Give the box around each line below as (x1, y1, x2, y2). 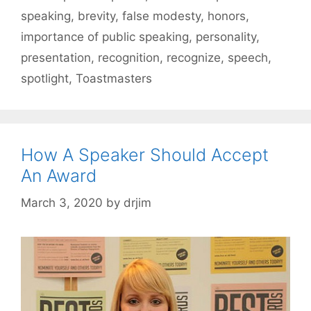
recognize (167, 51, 221, 65)
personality (196, 30, 256, 44)
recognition (98, 51, 160, 65)
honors (208, 9, 246, 24)
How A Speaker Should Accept (21, 144, 269, 166)
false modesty (122, 9, 201, 24)
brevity (78, 9, 115, 24)
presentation (21, 51, 91, 65)
